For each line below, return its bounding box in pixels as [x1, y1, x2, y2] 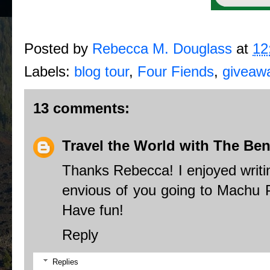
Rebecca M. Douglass [92, 40, 232, 57]
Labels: [24, 63, 74, 80]
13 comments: [33, 99, 130, 116]
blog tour [74, 63, 129, 80]
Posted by [24, 40, 92, 57]
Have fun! [62, 201, 124, 218]
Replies [52, 257, 78, 266]
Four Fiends [137, 63, 214, 80]
